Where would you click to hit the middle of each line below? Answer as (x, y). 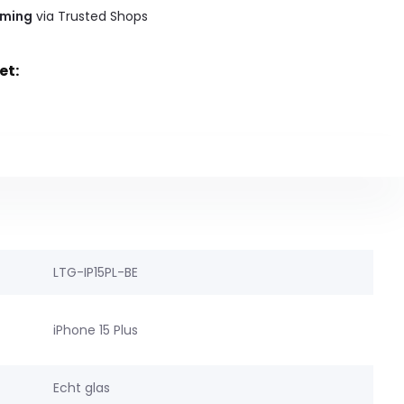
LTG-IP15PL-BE (95, 272)
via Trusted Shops (91, 16)
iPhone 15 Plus (95, 330)
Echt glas (81, 387)
